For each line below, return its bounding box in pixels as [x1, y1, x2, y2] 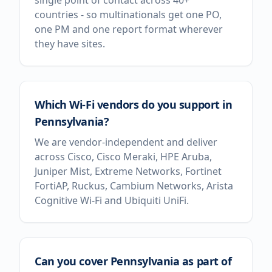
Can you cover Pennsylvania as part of [35, 254, 232, 268]
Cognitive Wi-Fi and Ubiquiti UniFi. [35, 194, 189, 207]
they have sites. [35, 37, 105, 50]
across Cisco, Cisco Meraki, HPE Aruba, [35, 150, 212, 163]
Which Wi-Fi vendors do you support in [35, 97, 233, 112]
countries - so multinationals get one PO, [35, 8, 222, 21]
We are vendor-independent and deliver [35, 135, 217, 149]
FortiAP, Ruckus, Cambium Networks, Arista [35, 179, 233, 192]
